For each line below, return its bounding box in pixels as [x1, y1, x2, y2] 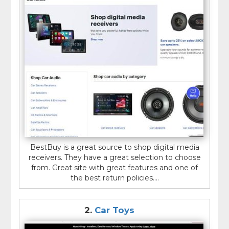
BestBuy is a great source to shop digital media [30, 142, 199, 152]
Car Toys [95, 204, 134, 215]
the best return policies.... [70, 173, 159, 182]
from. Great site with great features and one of [31, 163, 198, 172]
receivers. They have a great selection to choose [28, 152, 201, 162]
